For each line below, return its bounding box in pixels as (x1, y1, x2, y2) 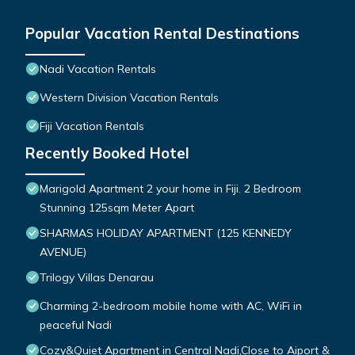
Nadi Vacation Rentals (40, 62, 156, 77)
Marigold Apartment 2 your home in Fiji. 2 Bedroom (40, 181, 301, 197)
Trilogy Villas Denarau (40, 270, 154, 285)
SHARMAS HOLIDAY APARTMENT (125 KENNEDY (40, 226, 292, 241)
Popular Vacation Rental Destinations (25, 24, 300, 44)
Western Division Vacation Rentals (40, 90, 219, 105)
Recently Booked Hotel (25, 143, 189, 163)
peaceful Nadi (40, 318, 112, 333)
